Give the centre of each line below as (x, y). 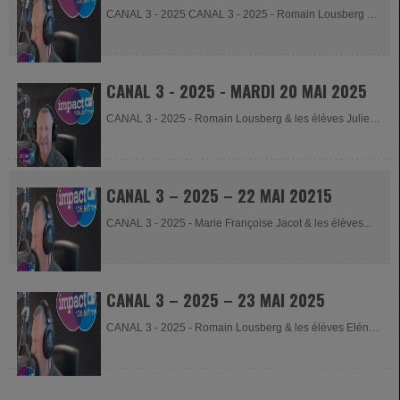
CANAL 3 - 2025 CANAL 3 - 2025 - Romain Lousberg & (240, 14)
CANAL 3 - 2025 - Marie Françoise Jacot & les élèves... (239, 223)
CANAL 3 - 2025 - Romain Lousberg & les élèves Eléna (241, 328)
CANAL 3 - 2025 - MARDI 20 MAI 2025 (237, 90)
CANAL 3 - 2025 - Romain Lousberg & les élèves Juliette (244, 119)
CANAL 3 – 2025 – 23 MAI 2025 (216, 299)
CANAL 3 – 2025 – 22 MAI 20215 (219, 195)
